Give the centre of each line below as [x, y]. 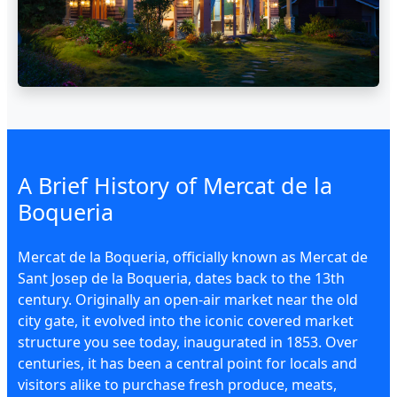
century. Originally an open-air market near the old [188, 300]
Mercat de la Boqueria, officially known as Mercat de [193, 257]
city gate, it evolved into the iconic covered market [186, 321]
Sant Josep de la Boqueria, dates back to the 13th [181, 278]
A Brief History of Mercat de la [175, 185]
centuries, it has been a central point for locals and [187, 363]
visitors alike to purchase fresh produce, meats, [177, 385]
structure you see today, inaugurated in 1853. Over [188, 342]
